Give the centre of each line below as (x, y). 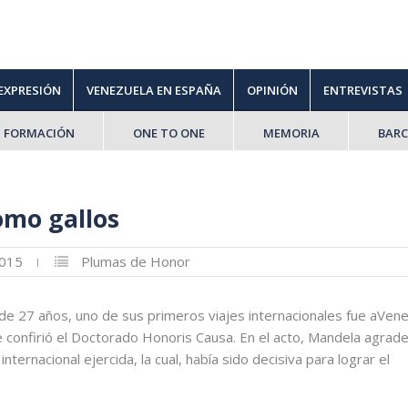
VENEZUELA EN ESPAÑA (153, 90)
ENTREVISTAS (362, 90)
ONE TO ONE (168, 133)
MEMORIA (291, 133)
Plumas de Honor (135, 261)
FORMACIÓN (39, 133)
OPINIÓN (272, 90)
